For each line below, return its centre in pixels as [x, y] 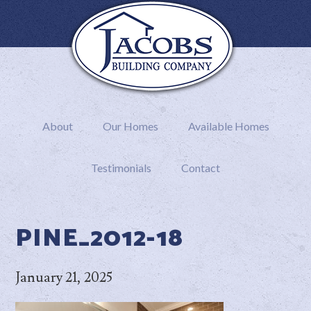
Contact [201, 168]
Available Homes [228, 126]
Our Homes [130, 126]
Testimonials [121, 168]
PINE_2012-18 [100, 238]
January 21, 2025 [64, 278]
